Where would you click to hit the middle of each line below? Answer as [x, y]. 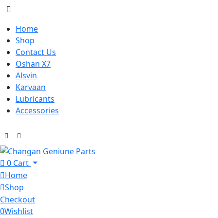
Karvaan [31, 87]
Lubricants [35, 99]
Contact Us [36, 52]
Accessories [37, 110]
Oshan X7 [33, 64]
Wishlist [19, 211]
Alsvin [26, 75]
